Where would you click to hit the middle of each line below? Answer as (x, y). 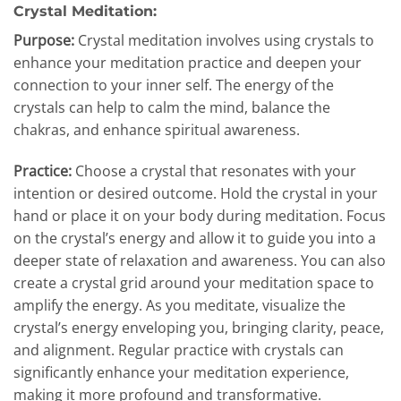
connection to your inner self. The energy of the (174, 85)
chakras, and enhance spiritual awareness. (157, 130)
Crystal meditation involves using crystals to (224, 41)
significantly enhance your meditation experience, (181, 373)
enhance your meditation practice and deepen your (188, 63)
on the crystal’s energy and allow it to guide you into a (195, 239)
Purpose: (44, 41)
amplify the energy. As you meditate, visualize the (179, 306)
